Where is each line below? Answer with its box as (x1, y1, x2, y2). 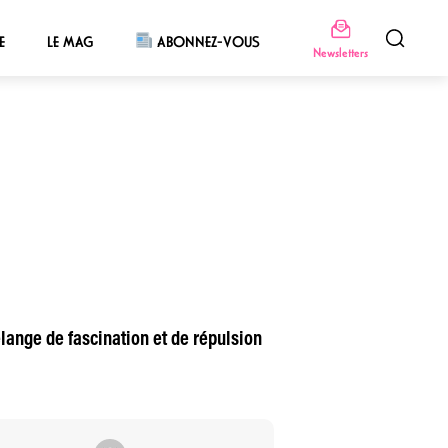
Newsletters (312, 43, 368, 61)
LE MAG (46, 32, 93, 51)
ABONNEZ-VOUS (153, 32, 261, 51)
